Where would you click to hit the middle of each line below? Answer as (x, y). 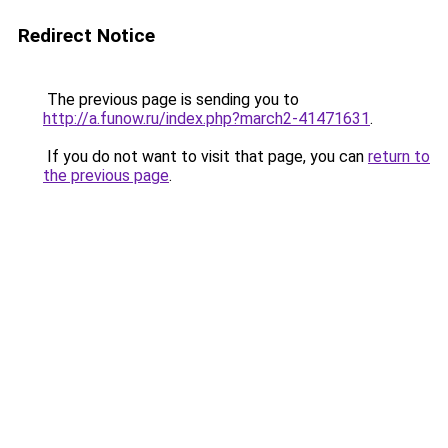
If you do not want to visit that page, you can (205, 156)
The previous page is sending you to (171, 99)
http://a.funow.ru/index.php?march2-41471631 (206, 118)
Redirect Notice (86, 35)
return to (399, 156)
